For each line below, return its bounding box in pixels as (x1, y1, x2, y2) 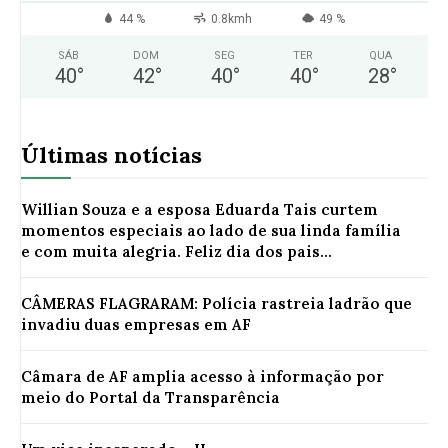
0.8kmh (211, 12, 253, 27)
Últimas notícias (21, 141, 202, 170)
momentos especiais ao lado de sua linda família (21, 221, 401, 241)
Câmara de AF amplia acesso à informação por (21, 367, 384, 387)
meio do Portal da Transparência (21, 388, 280, 408)
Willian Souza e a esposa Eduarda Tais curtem (21, 200, 378, 220)
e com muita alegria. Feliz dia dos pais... (21, 242, 332, 262)
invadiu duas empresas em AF (21, 315, 251, 335)
